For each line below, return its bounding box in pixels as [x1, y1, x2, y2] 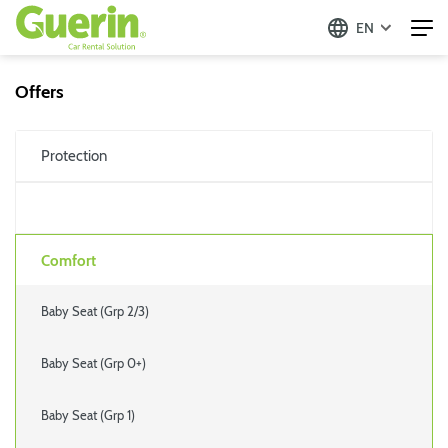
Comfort [41, 251, 96, 270]
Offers [15, 81, 64, 103]
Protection [41, 147, 107, 165]
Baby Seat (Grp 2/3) [41, 303, 149, 319]
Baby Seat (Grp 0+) [41, 355, 146, 371]
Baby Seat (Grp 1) [41, 407, 135, 423]
